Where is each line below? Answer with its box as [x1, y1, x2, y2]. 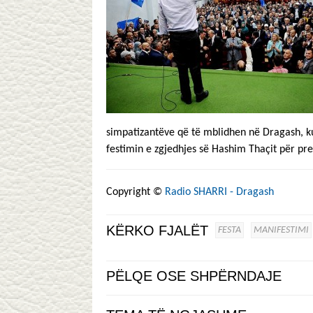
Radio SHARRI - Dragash [165, 187, 274, 198]
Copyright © [106, 187, 162, 198]
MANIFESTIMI [254, 225, 309, 235]
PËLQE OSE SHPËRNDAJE [106, 268, 282, 284]
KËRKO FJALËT [106, 223, 208, 238]
